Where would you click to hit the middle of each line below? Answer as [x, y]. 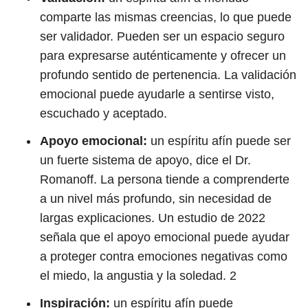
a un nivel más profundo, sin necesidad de [156, 199]
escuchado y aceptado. [103, 113]
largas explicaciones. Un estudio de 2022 [153, 218]
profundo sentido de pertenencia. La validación [168, 75]
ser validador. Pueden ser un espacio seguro [162, 36]
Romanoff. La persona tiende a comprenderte [165, 179]
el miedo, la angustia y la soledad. [135, 276]
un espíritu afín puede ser [219, 141]
